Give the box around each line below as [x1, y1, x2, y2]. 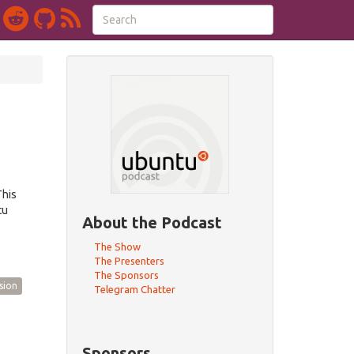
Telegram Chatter [93, 284, 175, 295]
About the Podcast [81, 213, 222, 232]
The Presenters [93, 255, 164, 266]
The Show [93, 241, 141, 252]
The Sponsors [93, 269, 159, 281]
